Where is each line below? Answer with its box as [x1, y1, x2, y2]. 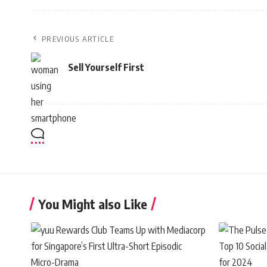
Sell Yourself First [68, 61, 144, 73]
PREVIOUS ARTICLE [42, 34, 114, 44]
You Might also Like [38, 195, 147, 213]
